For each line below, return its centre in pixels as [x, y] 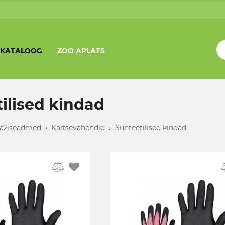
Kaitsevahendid [78, 128]
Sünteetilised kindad [151, 128]
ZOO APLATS [81, 51]
